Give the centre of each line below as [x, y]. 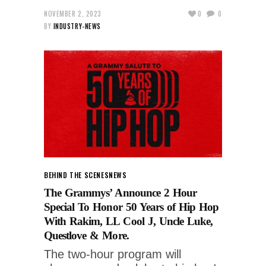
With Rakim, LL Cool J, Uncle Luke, [129, 221]
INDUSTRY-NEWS [77, 26]
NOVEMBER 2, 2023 [73, 13]
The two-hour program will [113, 254]
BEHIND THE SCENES [77, 175]
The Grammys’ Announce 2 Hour [121, 192]
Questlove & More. [86, 235]
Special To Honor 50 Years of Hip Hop [132, 207]
